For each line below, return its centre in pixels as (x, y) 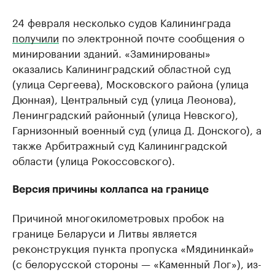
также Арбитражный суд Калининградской (120, 144)
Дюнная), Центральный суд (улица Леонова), (124, 98)
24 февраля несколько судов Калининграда (122, 21)
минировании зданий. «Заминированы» (111, 52)
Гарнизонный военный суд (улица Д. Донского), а (137, 129)
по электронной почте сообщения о (152, 37)
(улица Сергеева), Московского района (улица (130, 83)
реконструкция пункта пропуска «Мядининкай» (133, 247)
